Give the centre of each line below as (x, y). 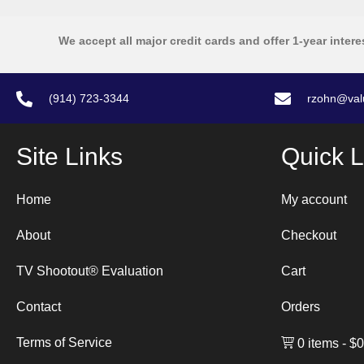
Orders (301, 306)
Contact (39, 306)
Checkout (309, 235)
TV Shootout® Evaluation (90, 271)
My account (314, 199)
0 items (318, 344)
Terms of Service (64, 342)
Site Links (69, 156)
